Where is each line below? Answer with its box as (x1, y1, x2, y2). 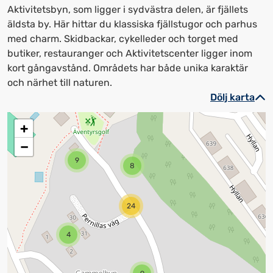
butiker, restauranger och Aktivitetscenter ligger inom (7, 48, 252, 59)
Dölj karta (210, 91, 255, 103)
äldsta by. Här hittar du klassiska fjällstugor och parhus (7, 18, 257, 30)
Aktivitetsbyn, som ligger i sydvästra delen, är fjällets (7, 4, 248, 15)
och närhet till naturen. (7, 77, 112, 88)
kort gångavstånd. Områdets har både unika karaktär (7, 62, 248, 74)
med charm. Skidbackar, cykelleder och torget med (7, 33, 238, 44)
